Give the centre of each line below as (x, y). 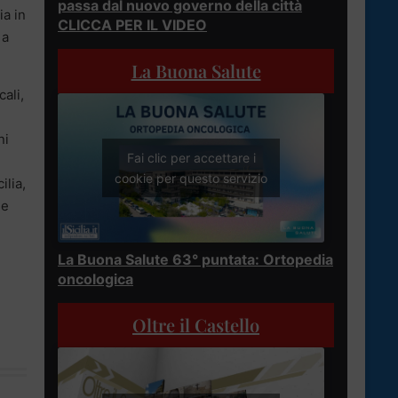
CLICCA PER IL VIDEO (132, 24)
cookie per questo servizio (191, 179)
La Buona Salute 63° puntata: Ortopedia (195, 260)
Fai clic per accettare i (191, 158)
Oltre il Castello (196, 325)
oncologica (96, 279)
